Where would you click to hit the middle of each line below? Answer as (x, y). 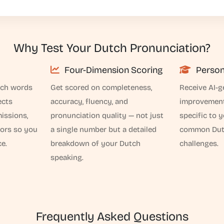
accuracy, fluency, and (89, 101)
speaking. (67, 157)
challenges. (199, 143)
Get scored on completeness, (101, 87)
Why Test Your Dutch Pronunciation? (112, 48)
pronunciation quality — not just (107, 115)
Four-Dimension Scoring (113, 70)
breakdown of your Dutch (96, 143)
